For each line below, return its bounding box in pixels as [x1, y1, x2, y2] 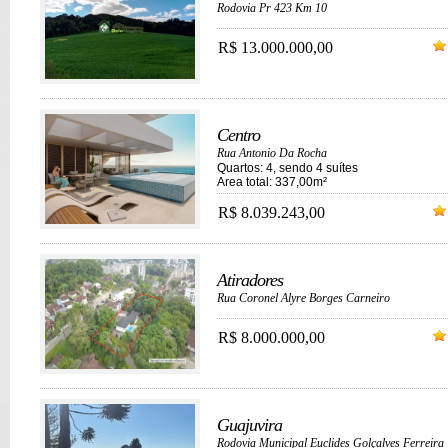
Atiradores [217, 270, 283, 290]
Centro [217, 125, 260, 145]
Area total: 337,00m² [217, 175, 327, 189]
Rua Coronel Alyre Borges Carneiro [217, 291, 390, 305]
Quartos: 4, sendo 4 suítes [217, 161, 358, 175]
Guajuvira [217, 415, 282, 435]
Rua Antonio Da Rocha [217, 146, 327, 160]
